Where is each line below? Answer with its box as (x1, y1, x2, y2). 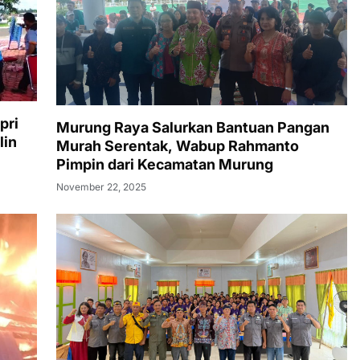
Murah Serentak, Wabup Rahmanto (56, 137, 299, 154)
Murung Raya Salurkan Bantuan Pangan (56, 118, 329, 136)
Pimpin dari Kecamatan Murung (56, 155, 273, 173)
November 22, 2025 (56, 180, 146, 193)
